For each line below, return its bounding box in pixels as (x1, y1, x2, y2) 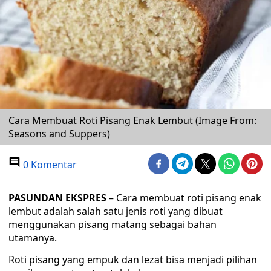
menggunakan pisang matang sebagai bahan (8, 218, 217, 231)
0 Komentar (21, 158, 77, 171)
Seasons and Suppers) (8, 127, 110, 140)
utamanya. (8, 231, 57, 244)
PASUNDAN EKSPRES (8, 191, 106, 204)
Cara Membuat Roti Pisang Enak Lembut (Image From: (8, 114, 256, 127)
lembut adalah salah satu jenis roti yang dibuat (8, 204, 223, 218)
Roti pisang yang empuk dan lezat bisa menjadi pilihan (8, 253, 257, 266)
